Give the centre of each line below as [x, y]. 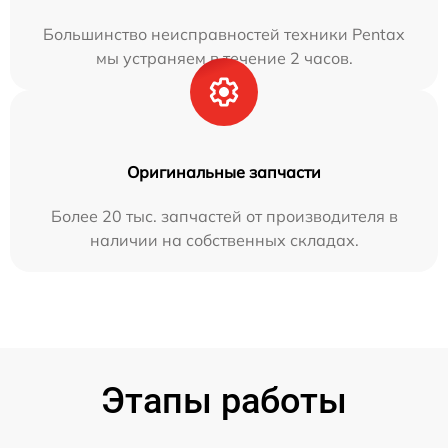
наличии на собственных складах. [224, 239]
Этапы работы [224, 400]
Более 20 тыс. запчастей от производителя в [224, 215]
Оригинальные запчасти [224, 171]
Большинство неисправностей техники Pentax [224, 33]
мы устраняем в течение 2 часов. [224, 57]
